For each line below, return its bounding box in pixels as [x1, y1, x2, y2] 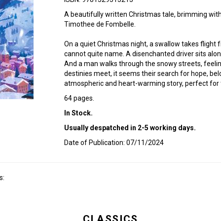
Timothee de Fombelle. [64, 20, 136, 28]
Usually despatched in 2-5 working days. [64, 124, 196, 132]
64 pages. [64, 94, 94, 102]
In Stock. [64, 109, 93, 117]
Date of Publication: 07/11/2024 [64, 139, 164, 147]
